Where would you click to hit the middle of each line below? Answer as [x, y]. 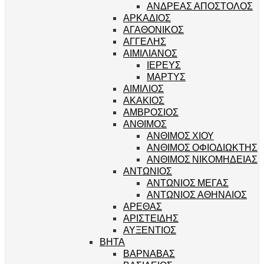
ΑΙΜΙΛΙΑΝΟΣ [150, 52]
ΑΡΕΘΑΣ [143, 206]
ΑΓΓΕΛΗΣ [145, 41]
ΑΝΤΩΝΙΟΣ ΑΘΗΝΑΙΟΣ [197, 194]
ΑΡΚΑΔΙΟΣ [147, 17]
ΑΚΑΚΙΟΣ [144, 100]
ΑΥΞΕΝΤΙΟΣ [150, 229]
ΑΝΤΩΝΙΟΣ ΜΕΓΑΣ [188, 182]
